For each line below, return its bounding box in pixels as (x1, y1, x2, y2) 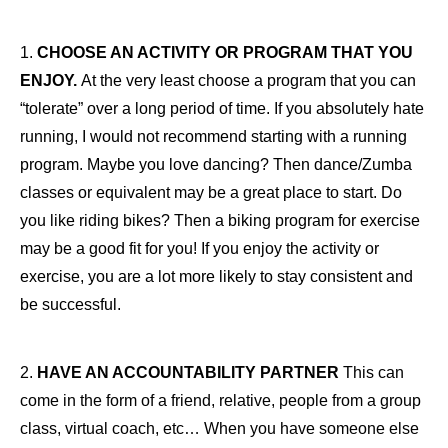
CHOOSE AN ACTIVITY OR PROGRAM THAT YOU (37, 43, 413, 61)
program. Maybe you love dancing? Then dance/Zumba (20, 155, 412, 173)
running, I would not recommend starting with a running (20, 127, 407, 145)
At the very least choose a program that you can (81, 71, 416, 89)
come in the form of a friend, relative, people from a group (20, 391, 421, 409)
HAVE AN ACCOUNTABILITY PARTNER (37, 363, 339, 381)
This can (339, 363, 404, 381)
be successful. (20, 295, 121, 313)
